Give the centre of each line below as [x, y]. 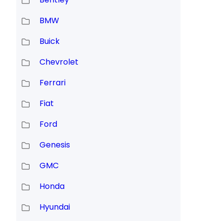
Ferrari [52, 83]
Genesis [55, 145]
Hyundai [55, 207]
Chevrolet [59, 62]
